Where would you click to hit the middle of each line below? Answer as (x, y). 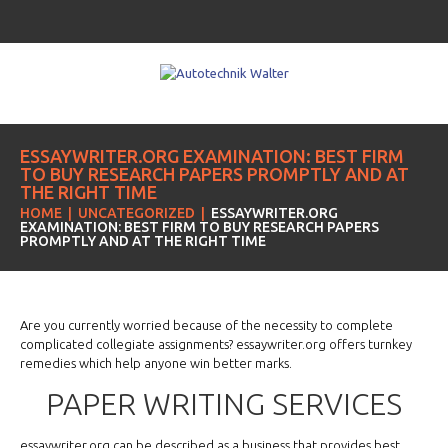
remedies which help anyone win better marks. (156, 363)
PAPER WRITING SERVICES (224, 404)
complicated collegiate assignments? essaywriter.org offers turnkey (216, 344)
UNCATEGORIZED (136, 213)
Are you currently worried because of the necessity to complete (206, 325)
